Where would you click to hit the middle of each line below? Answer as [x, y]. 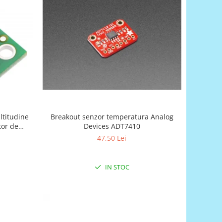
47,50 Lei [112, 138]
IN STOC [116, 167]
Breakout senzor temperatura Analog [112, 116]
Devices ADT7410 [112, 126]
